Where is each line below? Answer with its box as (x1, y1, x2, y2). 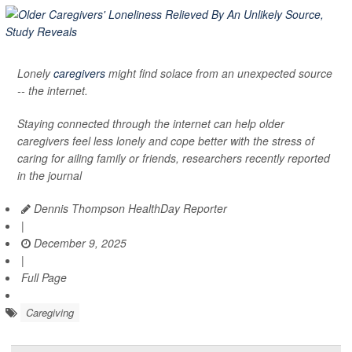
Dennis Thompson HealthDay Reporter (31, 200, 227, 216)
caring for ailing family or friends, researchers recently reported (17, 149, 330, 166)
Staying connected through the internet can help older (17, 115, 284, 131)
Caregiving (26, 304, 74, 320)
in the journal (17, 167, 82, 183)
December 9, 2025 (31, 234, 126, 251)
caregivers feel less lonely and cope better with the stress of (17, 132, 314, 148)
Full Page (21, 269, 67, 285)
